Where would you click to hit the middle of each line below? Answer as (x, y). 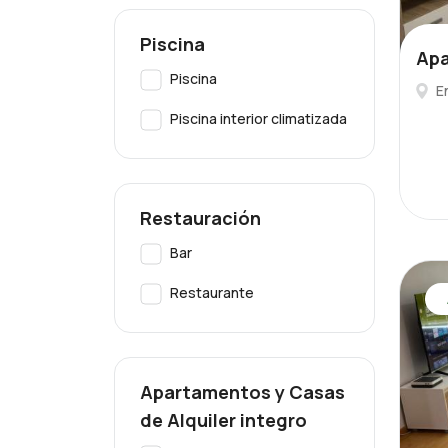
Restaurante (212, 292)
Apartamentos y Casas (242, 392)
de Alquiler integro (223, 420)
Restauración (200, 218)
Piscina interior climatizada (258, 118)
